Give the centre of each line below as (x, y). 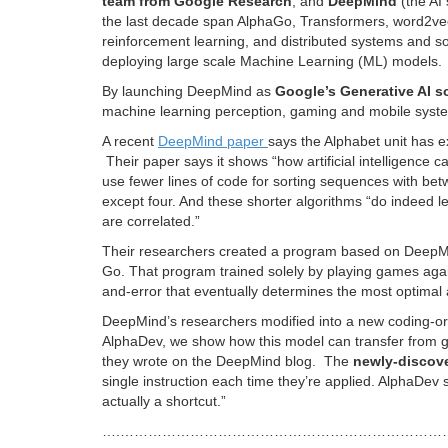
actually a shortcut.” (164, 400)
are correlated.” (151, 220)
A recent (130, 140)
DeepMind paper (213, 140)
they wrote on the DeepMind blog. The (227, 360)
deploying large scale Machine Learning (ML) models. (272, 60)
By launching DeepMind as (188, 90)
